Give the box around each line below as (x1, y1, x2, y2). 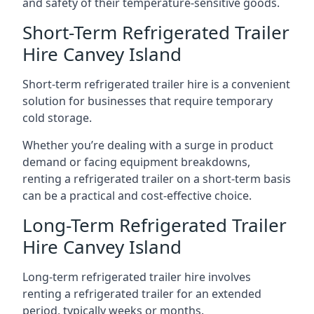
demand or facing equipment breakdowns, (22, 154, 250, 170)
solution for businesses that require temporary (22, 93, 273, 109)
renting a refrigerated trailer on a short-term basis (22, 171, 291, 186)
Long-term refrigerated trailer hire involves (22, 269, 251, 285)
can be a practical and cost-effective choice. (22, 188, 252, 203)
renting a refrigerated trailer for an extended (22, 286, 261, 301)
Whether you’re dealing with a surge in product (22, 137, 273, 153)
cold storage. (22, 110, 92, 125)
